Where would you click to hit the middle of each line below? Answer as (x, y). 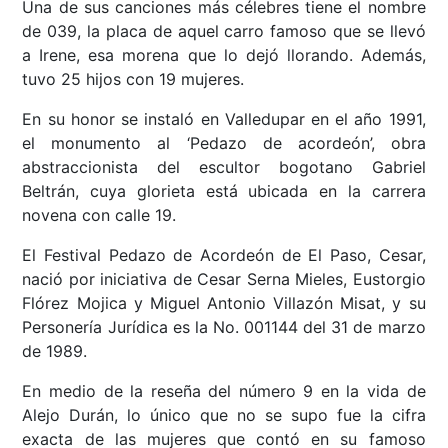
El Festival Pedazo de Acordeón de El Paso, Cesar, (224, 255)
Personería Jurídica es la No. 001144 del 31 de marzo (224, 327)
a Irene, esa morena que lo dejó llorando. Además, (224, 55)
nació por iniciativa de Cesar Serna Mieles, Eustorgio (224, 279)
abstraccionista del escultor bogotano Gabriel (224, 167)
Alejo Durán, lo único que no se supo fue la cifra (224, 415)
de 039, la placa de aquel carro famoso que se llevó (224, 31)
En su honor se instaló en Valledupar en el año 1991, (224, 119)
